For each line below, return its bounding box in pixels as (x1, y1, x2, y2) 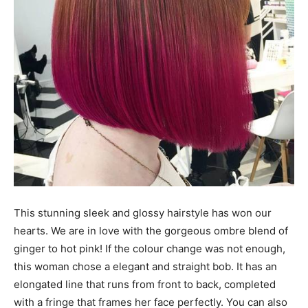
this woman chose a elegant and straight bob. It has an (14, 259, 277, 273)
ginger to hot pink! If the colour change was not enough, (14, 241, 285, 255)
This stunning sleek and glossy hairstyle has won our (14, 206, 272, 219)
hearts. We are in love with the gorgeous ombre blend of (14, 223, 288, 237)
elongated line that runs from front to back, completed (14, 277, 276, 291)
